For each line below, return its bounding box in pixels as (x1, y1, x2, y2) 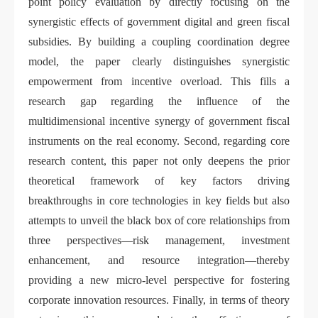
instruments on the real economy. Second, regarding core (28, 135, 290, 148)
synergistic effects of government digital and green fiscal (28, 16, 290, 28)
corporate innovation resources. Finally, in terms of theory (28, 294, 290, 307)
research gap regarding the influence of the (28, 95, 290, 108)
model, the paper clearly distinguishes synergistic (28, 55, 290, 68)
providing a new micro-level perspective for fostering (28, 274, 290, 287)
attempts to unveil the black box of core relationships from (28, 214, 290, 227)
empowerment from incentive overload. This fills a (28, 75, 290, 88)
